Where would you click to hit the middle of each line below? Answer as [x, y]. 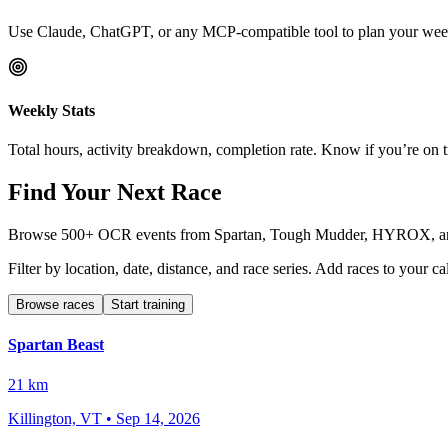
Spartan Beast [56, 345]
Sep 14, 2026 [158, 418]
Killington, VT [55, 418]
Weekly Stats [51, 110]
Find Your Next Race [115, 192]
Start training [148, 305]
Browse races [55, 305]
